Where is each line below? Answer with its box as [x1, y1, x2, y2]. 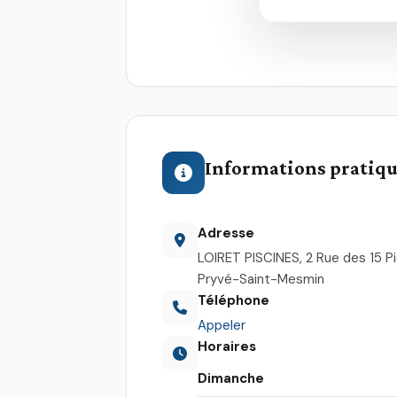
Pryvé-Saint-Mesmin [198, 269, 324, 288]
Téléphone [198, 291, 269, 309]
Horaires [198, 337, 256, 355]
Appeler [198, 315, 245, 334]
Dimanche [198, 369, 264, 387]
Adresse [198, 223, 254, 242]
